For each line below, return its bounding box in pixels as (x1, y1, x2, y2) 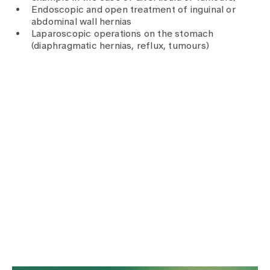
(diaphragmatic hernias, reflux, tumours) (31, 41, 209, 51)
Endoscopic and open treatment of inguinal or (31, 5, 236, 14)
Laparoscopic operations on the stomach (31, 29, 214, 39)
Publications (36, 10, 89, 20)
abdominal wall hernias (31, 17, 132, 27)
